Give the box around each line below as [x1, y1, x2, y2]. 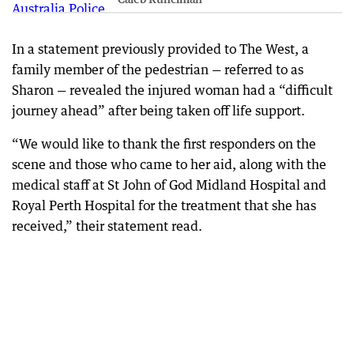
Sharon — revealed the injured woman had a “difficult [12, 82, 333, 98]
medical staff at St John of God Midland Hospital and [12, 177, 326, 193]
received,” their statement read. [12, 218, 202, 234]
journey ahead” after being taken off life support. [12, 103, 305, 119]
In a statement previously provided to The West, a [12, 41, 309, 57]
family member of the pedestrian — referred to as [12, 62, 303, 77]
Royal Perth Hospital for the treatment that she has [12, 198, 316, 213]
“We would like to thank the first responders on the [12, 136, 316, 152]
